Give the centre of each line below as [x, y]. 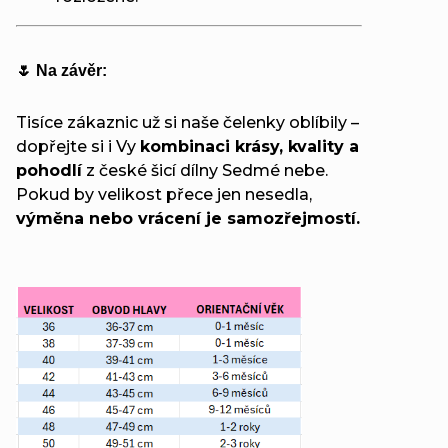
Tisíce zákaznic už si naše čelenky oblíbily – [187, 122]
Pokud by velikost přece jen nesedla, [164, 194]
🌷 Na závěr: [61, 70]
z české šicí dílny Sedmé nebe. [205, 170]
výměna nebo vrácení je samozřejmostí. [188, 218]
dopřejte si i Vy [78, 146]
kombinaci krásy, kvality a [249, 146]
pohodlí [49, 170]
